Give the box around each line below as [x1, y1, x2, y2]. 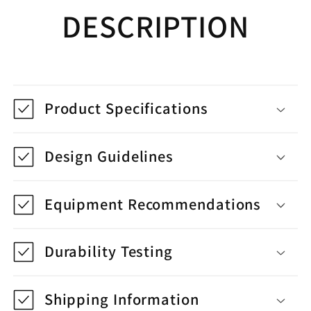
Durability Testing [44, 241, 173, 262]
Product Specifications [44, 98, 208, 119]
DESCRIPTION [62, 5, 249, 47]
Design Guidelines [44, 145, 174, 166]
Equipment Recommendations [44, 193, 262, 214]
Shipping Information [44, 289, 199, 310]
